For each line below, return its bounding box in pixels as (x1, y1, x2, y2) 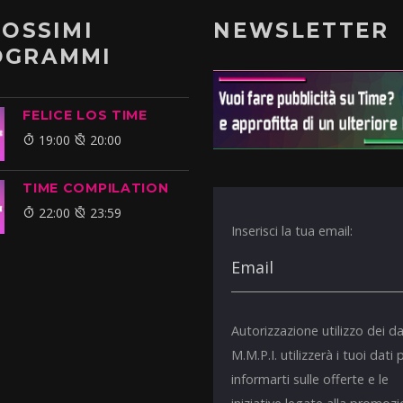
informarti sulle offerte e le (231, 370, 390, 388)
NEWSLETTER (213, 18, 390, 44)
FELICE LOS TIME (22, 107, 148, 124)
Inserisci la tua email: (231, 221, 354, 239)
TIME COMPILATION (22, 180, 169, 197)
